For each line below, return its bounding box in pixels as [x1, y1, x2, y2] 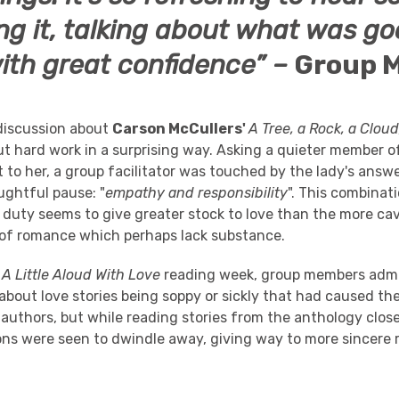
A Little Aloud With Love [2, 266, 165, 283]
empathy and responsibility [105, 184, 289, 201]
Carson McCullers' [112, 120, 249, 137]
